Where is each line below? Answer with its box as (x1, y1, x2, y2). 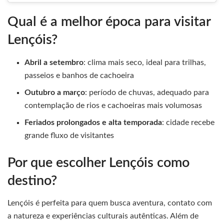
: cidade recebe (162, 118, 215, 126)
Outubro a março (24, 88, 85, 96)
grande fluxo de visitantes (24, 131, 114, 139)
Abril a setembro (24, 58, 84, 66)
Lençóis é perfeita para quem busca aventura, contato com (7, 199, 212, 207)
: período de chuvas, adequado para (85, 88, 209, 96)
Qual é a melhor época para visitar (7, 15, 210, 29)
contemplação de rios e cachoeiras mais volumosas (24, 101, 202, 109)
